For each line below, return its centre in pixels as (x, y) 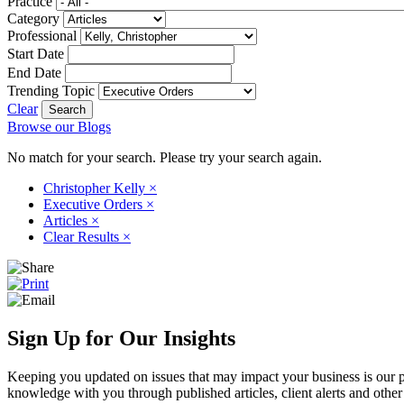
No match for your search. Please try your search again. (165, 157)
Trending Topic (51, 90)
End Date (34, 72)
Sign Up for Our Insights (121, 338)
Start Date (36, 53)
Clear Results (83, 236)
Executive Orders (95, 204)
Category (33, 18)
